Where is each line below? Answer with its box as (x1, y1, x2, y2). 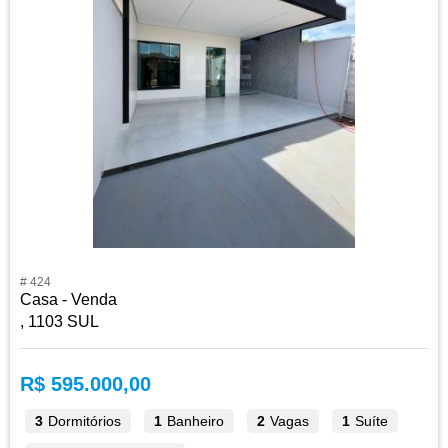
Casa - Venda (20, 291, 117, 308)
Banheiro (162, 413, 224, 429)
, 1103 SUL (20, 313, 99, 330)
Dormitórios (43, 413, 121, 429)
